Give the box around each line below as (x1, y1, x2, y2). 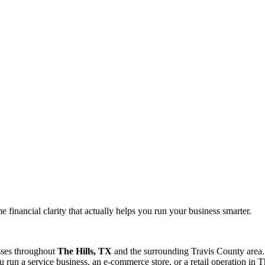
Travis (191, 245, 214, 256)
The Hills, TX (57, 245, 112, 256)
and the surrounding (112, 245, 189, 256)
